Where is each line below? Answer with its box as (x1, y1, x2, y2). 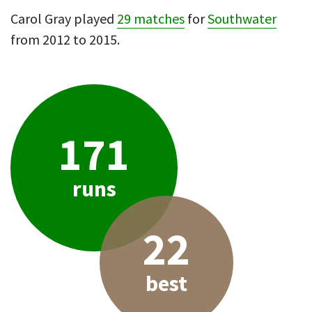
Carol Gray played (10, 10, 117, 28)
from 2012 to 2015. (10, 31, 120, 49)
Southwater (208, 10, 276, 28)
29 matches (117, 10, 185, 28)
